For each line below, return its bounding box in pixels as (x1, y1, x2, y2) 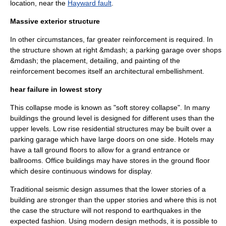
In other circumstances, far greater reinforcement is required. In (10, 35, 213, 43)
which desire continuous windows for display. (10, 167, 152, 175)
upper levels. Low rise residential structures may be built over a (10, 125, 211, 133)
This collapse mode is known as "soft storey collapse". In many (10, 103, 210, 111)
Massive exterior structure (10, 17, 100, 25)
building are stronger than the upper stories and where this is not (10, 196, 216, 204)
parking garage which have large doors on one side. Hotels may (10, 135, 214, 143)
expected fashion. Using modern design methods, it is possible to (10, 217, 217, 225)
